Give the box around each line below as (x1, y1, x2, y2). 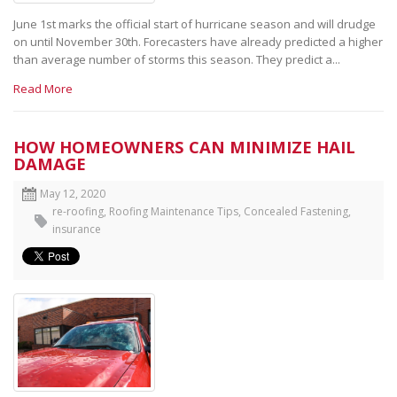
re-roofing (52, 204, 104, 220)
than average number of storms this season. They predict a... (13, 51, 340, 68)
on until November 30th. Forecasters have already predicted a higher (13, 34, 383, 51)
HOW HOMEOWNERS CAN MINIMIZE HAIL (13, 136, 355, 159)
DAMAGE (13, 152, 86, 175)
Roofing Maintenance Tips (109, 204, 238, 220)
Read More (13, 81, 73, 97)
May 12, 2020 (40, 186, 105, 202)
